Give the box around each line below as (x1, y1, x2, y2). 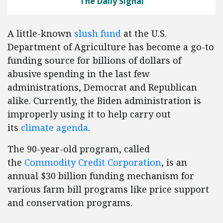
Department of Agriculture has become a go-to (7, 41, 214, 53)
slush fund (74, 27, 121, 40)
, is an (161, 156, 187, 169)
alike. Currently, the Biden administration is (7, 95, 201, 107)
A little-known (7, 27, 74, 40)
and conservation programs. (7, 197, 132, 209)
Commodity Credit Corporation (24, 156, 161, 169)
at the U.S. (121, 27, 167, 40)
